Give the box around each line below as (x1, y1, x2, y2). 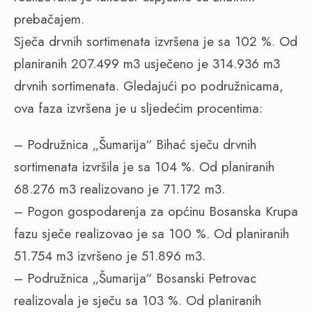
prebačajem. (14, 10, 84, 29)
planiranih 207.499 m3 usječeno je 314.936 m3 (14, 54, 280, 73)
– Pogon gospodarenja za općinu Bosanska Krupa (14, 202, 298, 221)
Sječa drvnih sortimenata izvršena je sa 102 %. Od (14, 32, 297, 51)
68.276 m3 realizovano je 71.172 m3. (14, 180, 225, 198)
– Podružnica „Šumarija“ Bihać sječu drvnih (14, 135, 256, 154)
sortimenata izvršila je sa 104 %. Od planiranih (14, 157, 274, 176)
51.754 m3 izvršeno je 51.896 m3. (14, 247, 205, 265)
